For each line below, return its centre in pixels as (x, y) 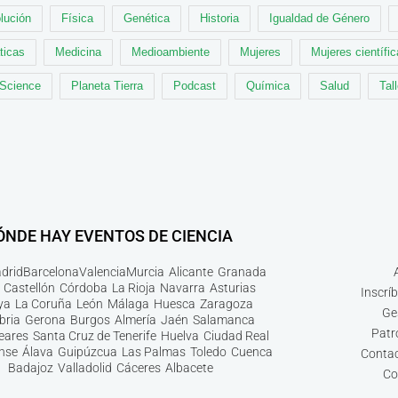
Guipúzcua (87, 352)
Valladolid (84, 368)
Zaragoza (227, 304)
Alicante (191, 272)
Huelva (179, 336)
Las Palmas (153, 352)
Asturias (233, 288)
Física (77, 19)
